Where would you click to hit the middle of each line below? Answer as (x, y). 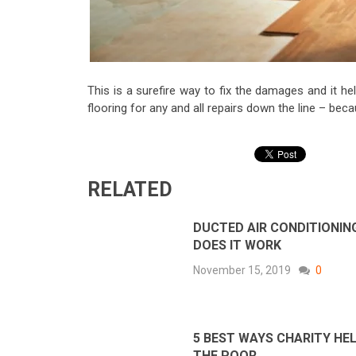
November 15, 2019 (242, 271)
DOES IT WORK (237, 246)
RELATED (130, 190)
